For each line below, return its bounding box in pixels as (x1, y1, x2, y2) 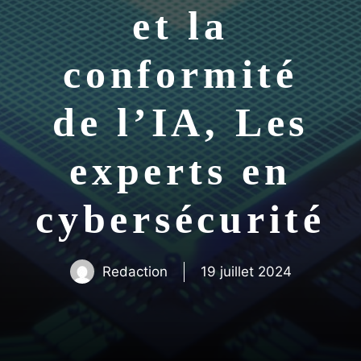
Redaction (102, 263, 168, 280)
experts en (69, 148, 292, 193)
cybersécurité (35, 197, 326, 242)
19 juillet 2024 (200, 263, 292, 280)
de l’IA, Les (52, 100, 309, 145)
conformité (63, 52, 298, 97)
